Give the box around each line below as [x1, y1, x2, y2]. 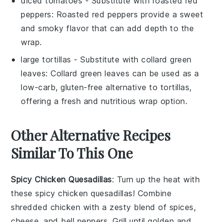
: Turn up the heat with [111, 174, 200, 184]
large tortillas [21, 54, 71, 64]
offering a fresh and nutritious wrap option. [21, 96, 188, 106]
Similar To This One [11, 143, 133, 162]
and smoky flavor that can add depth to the [21, 23, 194, 33]
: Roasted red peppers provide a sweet [51, 9, 204, 19]
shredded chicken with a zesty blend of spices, [11, 202, 196, 212]
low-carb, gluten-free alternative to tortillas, [21, 82, 192, 92]
